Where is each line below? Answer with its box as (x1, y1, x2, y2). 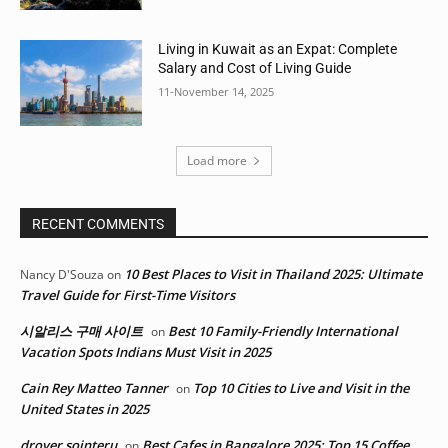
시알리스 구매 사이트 (20, 321, 143, 340)
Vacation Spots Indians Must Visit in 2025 (20, 342, 271, 361)
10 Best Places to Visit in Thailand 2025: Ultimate (124, 264, 422, 283)
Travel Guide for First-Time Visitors (20, 285, 235, 304)
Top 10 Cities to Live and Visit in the (193, 378, 409, 397)
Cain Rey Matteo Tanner (20, 378, 168, 397)
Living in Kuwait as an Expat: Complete (158, 41, 398, 58)
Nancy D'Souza (20, 265, 104, 283)
